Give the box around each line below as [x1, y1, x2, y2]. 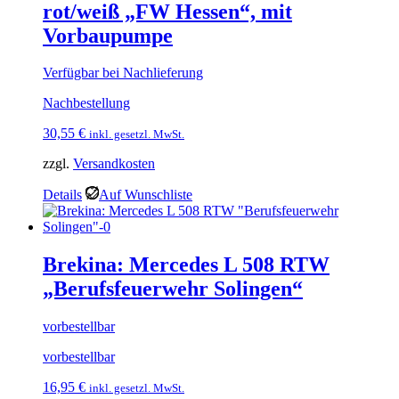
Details [43, 187, 82, 203]
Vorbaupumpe [43, 23, 173, 47]
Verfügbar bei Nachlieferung [43, 65, 203, 81]
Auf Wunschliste [99, 187, 192, 203]
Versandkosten [73, 156, 155, 172]
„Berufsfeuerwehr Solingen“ [43, 277, 303, 301]
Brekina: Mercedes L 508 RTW [43, 253, 330, 277]
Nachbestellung [43, 95, 130, 111]
